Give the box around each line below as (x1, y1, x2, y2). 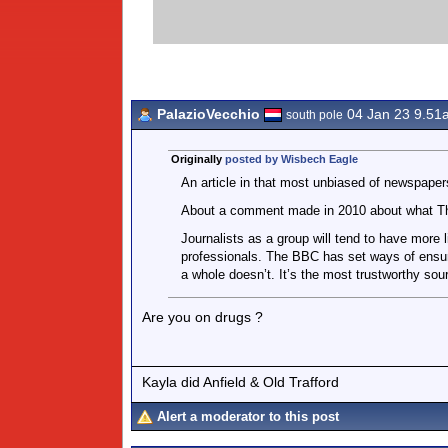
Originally (170, 153, 225, 165)
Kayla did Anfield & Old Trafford (142, 373, 339, 390)
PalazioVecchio (157, 106, 260, 122)
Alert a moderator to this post (157, 409, 339, 424)
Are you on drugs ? (142, 309, 263, 325)
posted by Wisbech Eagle (224, 153, 358, 165)
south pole (286, 108, 343, 122)
